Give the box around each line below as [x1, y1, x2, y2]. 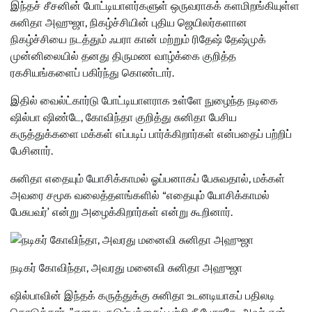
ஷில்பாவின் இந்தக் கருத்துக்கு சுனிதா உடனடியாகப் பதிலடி [10, 289, 275, 303]
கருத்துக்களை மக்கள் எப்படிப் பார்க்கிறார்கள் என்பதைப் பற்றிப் [10, 127, 292, 141]
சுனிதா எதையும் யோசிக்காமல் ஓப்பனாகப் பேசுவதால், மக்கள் [10, 172, 285, 186]
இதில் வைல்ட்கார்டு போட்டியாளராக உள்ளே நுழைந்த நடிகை [10, 94, 278, 108]
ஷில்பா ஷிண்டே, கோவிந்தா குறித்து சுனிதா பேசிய [10, 111, 237, 125]
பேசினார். [10, 144, 53, 158]
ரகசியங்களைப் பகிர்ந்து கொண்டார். [10, 66, 174, 80]
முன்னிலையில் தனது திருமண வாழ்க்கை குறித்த [10, 49, 236, 63]
